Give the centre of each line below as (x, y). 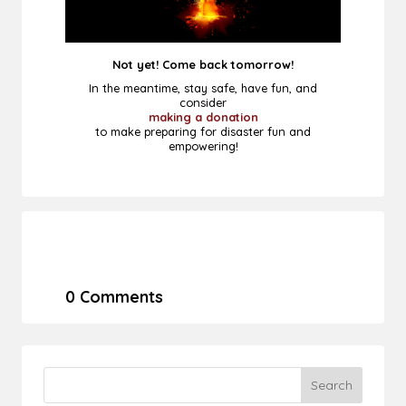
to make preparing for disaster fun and (203, 132)
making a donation (203, 117)
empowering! (203, 146)
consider (203, 103)
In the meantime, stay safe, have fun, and (203, 88)
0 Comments (114, 297)
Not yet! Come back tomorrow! (203, 65)
